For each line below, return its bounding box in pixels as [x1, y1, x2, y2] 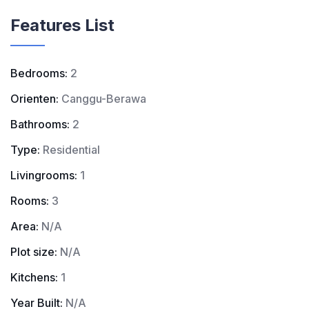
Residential [43, 143, 100, 157]
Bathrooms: [10, 117, 70, 131]
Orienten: [10, 92, 59, 106]
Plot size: [10, 245, 57, 259]
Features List [10, 15, 114, 35]
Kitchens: [10, 270, 58, 284]
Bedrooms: [10, 66, 68, 80]
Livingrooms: [10, 168, 77, 182]
